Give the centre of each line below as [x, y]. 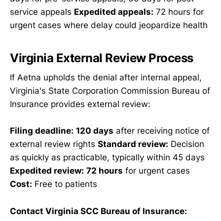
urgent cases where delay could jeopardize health [109, 25]
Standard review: [133, 144]
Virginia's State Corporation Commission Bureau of [110, 91]
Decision [186, 144]
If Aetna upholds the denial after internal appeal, [106, 78]
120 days [95, 131]
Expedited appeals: [114, 12]
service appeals [42, 12]
